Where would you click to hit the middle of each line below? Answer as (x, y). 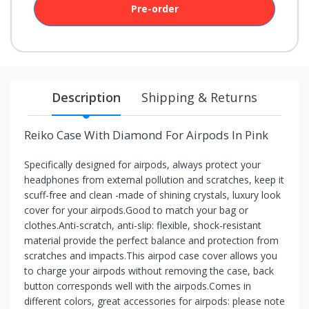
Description (86, 97)
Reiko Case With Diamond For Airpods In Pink (146, 134)
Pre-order (154, 9)
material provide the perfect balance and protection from (151, 240)
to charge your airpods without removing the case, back (149, 270)
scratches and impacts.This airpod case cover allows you (151, 255)
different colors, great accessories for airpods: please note (154, 301)
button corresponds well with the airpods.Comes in (138, 286)
